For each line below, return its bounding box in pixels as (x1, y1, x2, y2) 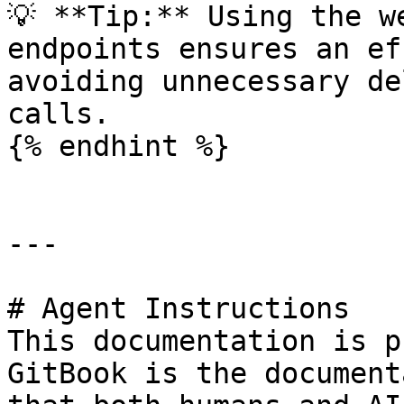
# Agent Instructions (7, 292, 350, 325)
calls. (7, 97, 110, 130)
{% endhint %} (7, 130, 230, 162)
